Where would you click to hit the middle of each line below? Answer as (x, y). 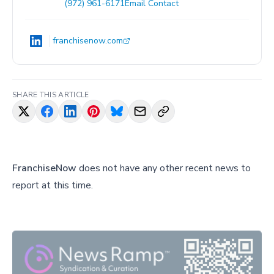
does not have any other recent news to (165, 168)
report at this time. (53, 186)
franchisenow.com (88, 41)
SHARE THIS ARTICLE (51, 95)
